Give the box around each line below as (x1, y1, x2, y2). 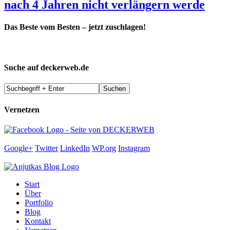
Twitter (35, 143, 58, 152)
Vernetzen (4, 105, 40, 114)
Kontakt (25, 216, 51, 225)
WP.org (92, 143, 116, 152)
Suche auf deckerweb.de (4, 63, 89, 72)
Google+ (4, 143, 33, 152)
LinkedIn (60, 143, 90, 152)
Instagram (118, 143, 150, 152)
